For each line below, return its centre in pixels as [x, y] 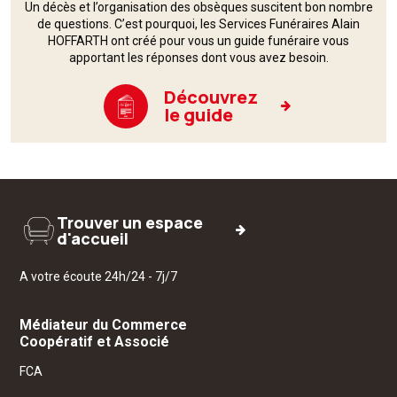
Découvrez [210, 97]
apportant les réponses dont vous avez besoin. [198, 57]
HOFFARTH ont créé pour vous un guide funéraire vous [198, 40]
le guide [198, 114]
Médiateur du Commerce [103, 325]
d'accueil [93, 238]
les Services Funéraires [266, 23]
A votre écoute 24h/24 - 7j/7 [98, 276]
